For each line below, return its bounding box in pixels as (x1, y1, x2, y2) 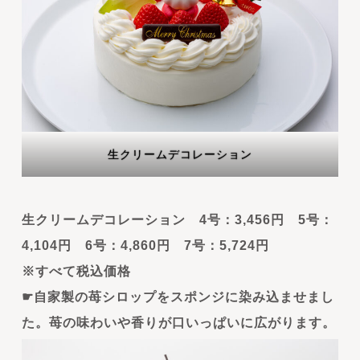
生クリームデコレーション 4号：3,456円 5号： (21, 212, 333, 227)
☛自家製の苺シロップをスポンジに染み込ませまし (21, 289, 334, 304)
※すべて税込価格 (21, 264, 131, 278)
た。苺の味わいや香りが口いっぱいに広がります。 (21, 315, 336, 329)
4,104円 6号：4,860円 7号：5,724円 (21, 238, 269, 252)
